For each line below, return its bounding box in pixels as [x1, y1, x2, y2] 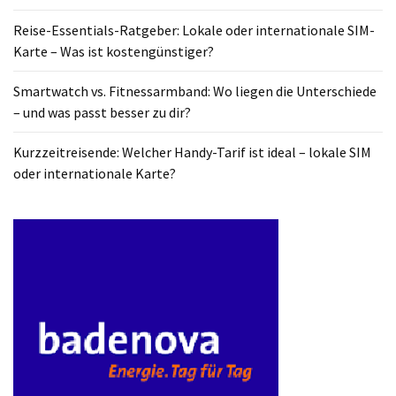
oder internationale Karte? [13, 164, 176, 182]
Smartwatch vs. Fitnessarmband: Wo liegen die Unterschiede [13, 81, 377, 100]
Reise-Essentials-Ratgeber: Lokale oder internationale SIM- [13, 20, 375, 39]
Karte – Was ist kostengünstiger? [13, 42, 214, 60]
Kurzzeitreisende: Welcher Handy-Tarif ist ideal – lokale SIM [13, 142, 371, 161]
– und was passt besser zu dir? [13, 103, 191, 121]
